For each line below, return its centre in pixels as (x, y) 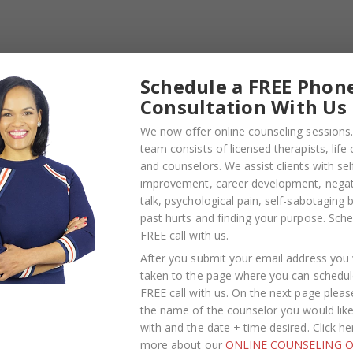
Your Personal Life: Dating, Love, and (173, 28)
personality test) (116, 98)
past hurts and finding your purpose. (234, 217)
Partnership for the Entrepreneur (167, 47)
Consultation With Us (243, 106)
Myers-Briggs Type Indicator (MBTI (171, 79)
